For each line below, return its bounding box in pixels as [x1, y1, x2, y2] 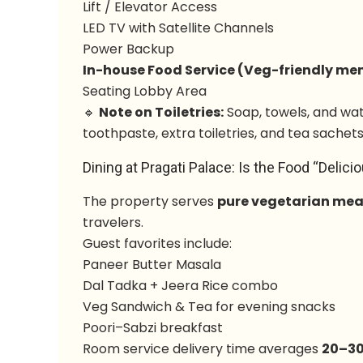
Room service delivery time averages [83, 340, 322, 358]
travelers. [83, 213, 144, 232]
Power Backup [83, 40, 175, 58]
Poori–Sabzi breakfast [83, 318, 224, 337]
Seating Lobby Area [83, 82, 207, 100]
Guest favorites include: [83, 234, 233, 253]
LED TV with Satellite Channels [83, 19, 275, 37]
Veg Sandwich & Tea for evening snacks [83, 297, 336, 316]
